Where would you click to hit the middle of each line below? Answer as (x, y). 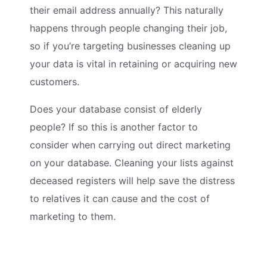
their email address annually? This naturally (127, 10)
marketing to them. (73, 216)
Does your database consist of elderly (116, 109)
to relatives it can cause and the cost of (120, 198)
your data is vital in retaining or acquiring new (133, 63)
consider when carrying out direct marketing (130, 145)
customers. (55, 81)
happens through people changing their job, (128, 28)
